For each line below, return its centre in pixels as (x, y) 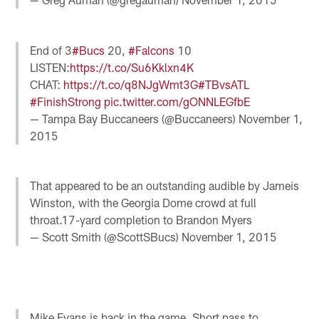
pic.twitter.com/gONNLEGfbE (177, 101)
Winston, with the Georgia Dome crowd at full (143, 203)
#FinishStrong (66, 101)
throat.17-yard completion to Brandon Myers (141, 220)
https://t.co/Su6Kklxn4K (132, 67)
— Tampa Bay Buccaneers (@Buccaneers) (135, 118)
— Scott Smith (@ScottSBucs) (106, 237)
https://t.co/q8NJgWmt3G (131, 84)
